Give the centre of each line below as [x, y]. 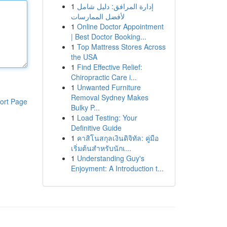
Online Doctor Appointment [120, 26]
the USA [84, 57]
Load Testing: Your [107, 118]
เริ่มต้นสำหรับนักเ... [101, 148]
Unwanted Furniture [109, 87]
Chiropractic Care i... [104, 77]
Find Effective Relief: [109, 67]
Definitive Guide [96, 128]
